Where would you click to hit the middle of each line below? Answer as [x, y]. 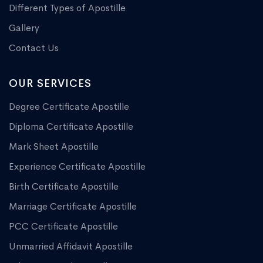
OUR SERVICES [50, 84]
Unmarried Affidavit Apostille [71, 247]
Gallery [24, 28]
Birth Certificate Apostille [64, 187]
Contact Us [34, 48]
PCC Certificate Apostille [63, 227]
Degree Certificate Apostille [69, 107]
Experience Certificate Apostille [77, 167]
